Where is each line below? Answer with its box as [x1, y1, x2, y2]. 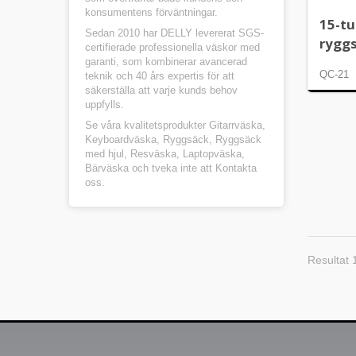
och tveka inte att [129, 162, 215, 174]
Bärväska [85, 162, 129, 174]
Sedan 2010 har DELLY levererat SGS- [85, 27, 264, 39]
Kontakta [215, 162, 257, 174]
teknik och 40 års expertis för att [85, 70, 234, 82]
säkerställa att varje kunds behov [85, 84, 238, 96]
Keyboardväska [85, 133, 157, 145]
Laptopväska [183, 148, 242, 160]
